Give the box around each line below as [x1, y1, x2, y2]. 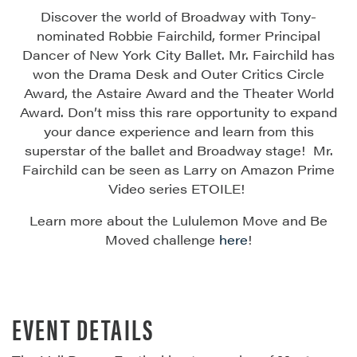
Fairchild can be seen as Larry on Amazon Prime [22, 160, 335, 179]
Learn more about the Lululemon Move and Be [29, 211, 328, 230]
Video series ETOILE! [108, 179, 245, 198]
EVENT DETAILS [12, 308, 155, 350]
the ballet [104, 141, 165, 160]
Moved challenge [105, 230, 219, 249]
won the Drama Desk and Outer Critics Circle [33, 65, 324, 84]
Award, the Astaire [23, 84, 146, 103]
